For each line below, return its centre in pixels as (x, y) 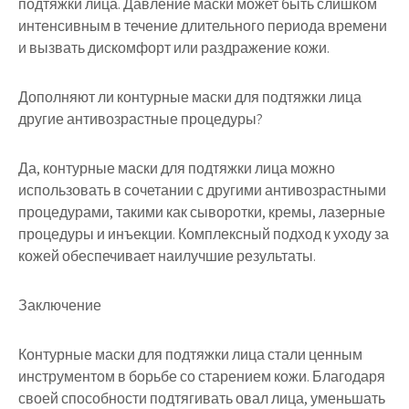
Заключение (60, 305)
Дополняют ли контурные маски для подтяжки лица (190, 97)
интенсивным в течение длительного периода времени (203, 26)
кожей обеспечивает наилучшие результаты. (167, 256)
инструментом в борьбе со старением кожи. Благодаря (202, 377)
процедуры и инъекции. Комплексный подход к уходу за (204, 234)
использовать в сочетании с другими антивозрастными (202, 190)
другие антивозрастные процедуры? (141, 119)
